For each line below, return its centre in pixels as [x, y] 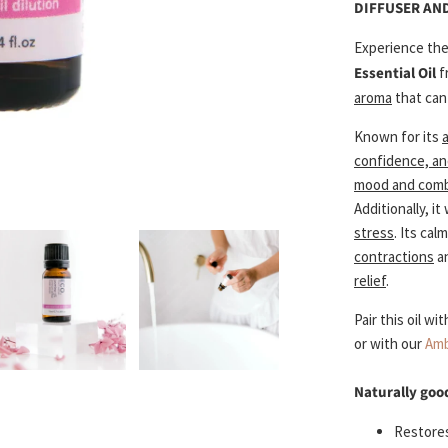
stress [374, 233]
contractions [394, 257]
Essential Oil [395, 74]
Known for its [398, 137]
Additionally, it [399, 209]
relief [370, 281]
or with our [389, 344]
